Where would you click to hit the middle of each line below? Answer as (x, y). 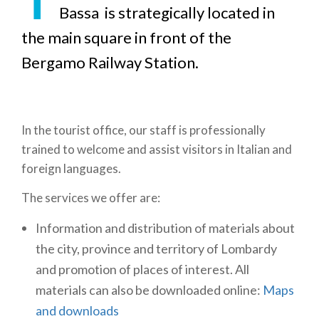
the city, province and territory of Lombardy (156, 248)
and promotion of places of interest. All (142, 269)
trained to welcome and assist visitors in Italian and (157, 149)
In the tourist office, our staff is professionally (143, 130)
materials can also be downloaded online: (149, 289)
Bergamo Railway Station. (110, 62)
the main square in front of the (126, 37)
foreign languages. (71, 168)
